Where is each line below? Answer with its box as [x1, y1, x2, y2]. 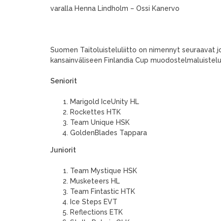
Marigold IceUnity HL [70, 98, 139, 106]
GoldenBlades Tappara [70, 129, 147, 137]
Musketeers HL [70, 177, 120, 185]
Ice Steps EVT [70, 198, 117, 206]
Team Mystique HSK [70, 167, 137, 175]
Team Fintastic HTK [70, 187, 135, 195]
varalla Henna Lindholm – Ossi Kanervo [50, 4, 180, 12]
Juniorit [50, 146, 76, 154]
